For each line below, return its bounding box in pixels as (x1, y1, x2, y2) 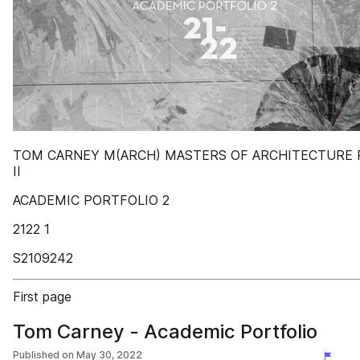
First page (13, 288, 72, 305)
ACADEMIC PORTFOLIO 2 (13, 192, 170, 208)
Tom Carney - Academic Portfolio (13, 320, 317, 343)
